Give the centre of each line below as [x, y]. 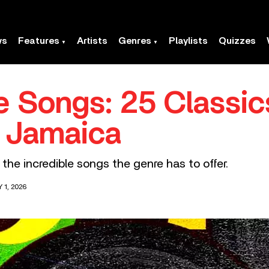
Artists [92, 41]
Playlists [188, 41]
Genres [135, 41]
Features [39, 41]
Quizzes [237, 41]
